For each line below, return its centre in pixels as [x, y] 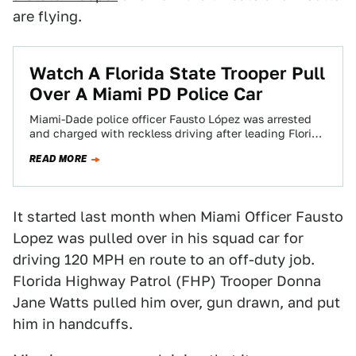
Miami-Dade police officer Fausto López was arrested [170, 119]
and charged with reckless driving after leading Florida [177, 133]
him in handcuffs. [73, 324]
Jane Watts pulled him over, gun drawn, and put [176, 302]
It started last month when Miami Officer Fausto [178, 217]
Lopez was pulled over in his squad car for [158, 238]
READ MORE [58, 159]
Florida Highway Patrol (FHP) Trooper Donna [167, 281]
